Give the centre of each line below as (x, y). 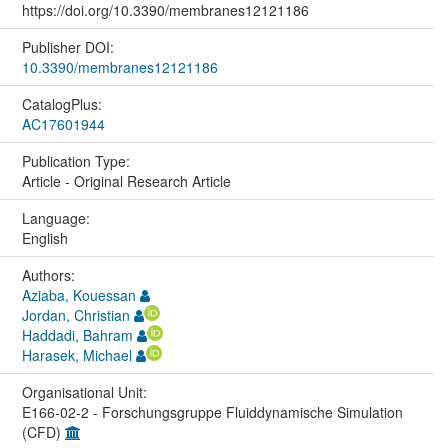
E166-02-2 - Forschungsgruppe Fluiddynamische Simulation (212, 412)
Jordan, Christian (75, 315)
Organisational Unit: (86, 392)
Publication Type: (77, 161)
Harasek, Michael (76, 355)
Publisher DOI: (69, 47)
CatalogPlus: (63, 104)
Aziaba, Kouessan (78, 295)
